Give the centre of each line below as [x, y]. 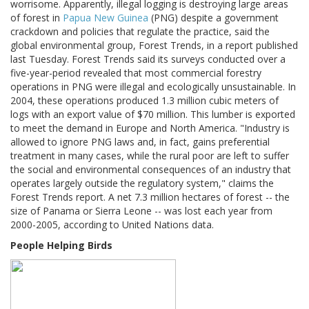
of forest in [37, 18]
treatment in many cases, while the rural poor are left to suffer [150, 156]
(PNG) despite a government [213, 18]
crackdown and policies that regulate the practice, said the [140, 32]
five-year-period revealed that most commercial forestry [136, 73]
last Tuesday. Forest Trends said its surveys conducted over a [148, 59]
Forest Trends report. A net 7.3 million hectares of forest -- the [150, 197]
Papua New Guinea [106, 18]
